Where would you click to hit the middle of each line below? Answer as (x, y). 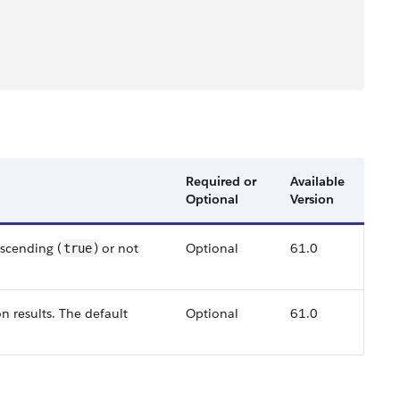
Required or (221, 181)
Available (317, 181)
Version (312, 199)
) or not (116, 248)
